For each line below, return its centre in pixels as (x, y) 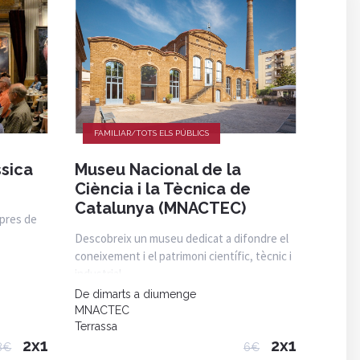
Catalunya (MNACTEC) (161, 208)
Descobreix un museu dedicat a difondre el (182, 238)
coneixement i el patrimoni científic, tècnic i (184, 256)
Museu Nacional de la (158, 169)
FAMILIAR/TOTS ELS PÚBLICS (152, 133)
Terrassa (96, 326)
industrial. (100, 273)
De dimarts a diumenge (136, 294)
